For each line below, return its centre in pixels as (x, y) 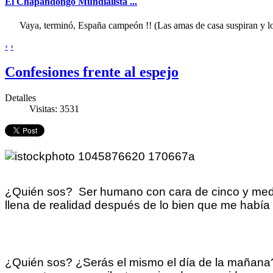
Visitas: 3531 (54, 108)
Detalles (20, 97)
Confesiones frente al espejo (92, 72)
